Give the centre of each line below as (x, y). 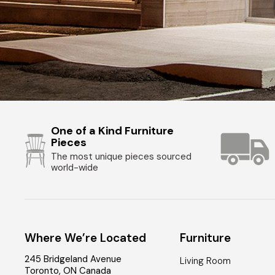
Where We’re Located (86, 238)
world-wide (75, 168)
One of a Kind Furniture (113, 131)
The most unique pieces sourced (122, 157)
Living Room (205, 261)
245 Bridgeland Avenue (73, 259)
